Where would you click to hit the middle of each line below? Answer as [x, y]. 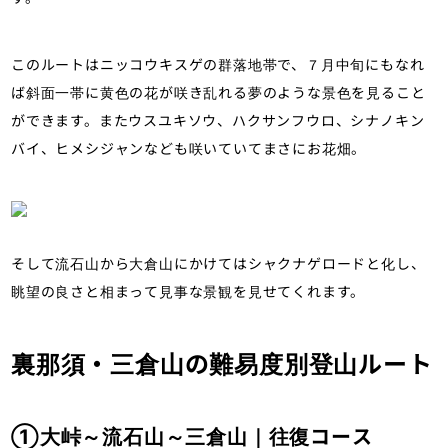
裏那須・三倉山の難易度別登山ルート [222, 362]
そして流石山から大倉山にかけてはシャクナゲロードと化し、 [218, 262]
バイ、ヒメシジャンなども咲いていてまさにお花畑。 [189, 147]
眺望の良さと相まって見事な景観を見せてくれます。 [188, 290]
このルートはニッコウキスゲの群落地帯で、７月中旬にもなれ [218, 63]
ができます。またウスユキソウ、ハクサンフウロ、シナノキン [218, 119]
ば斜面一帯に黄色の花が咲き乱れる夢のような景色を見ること [218, 91]
